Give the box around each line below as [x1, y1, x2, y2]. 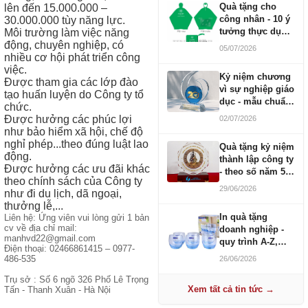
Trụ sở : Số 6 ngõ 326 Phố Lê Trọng [4, 274, 148, 285]
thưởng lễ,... [4, 200, 63, 212]
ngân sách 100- [219, 38, 283, 49]
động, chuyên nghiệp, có [4, 39, 124, 51]
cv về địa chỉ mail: [4, 223, 77, 233]
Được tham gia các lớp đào [4, 76, 138, 88]
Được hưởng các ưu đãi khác [4, 163, 150, 175]
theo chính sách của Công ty [4, 175, 142, 187]
